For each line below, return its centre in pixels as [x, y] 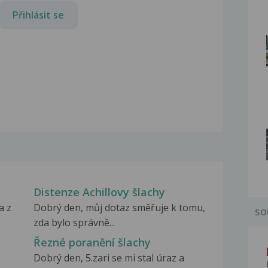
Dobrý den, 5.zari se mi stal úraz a [109, 258]
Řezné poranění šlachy [92, 243]
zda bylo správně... [74, 223]
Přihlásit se [38, 15]
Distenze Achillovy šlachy [99, 192]
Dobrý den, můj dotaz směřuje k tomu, [119, 208]
